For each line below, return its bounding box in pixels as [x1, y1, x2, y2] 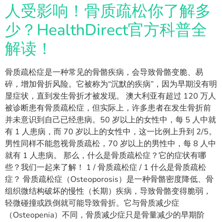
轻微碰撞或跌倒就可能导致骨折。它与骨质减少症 [5, 197, 179, 209]
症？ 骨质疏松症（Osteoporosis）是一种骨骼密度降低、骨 [5, 173, 214, 185]
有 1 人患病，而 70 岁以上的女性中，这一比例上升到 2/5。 [5, 126, 217, 137]
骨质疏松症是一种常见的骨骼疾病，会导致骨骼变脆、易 [5, 66, 203, 78]
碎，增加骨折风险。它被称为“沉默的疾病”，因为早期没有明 [5, 78, 217, 90]
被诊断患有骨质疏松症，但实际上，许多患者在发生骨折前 [5, 102, 211, 113]
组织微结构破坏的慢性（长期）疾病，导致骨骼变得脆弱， [5, 185, 211, 197]
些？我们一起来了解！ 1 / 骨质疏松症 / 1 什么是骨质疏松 [5, 162, 206, 173]
